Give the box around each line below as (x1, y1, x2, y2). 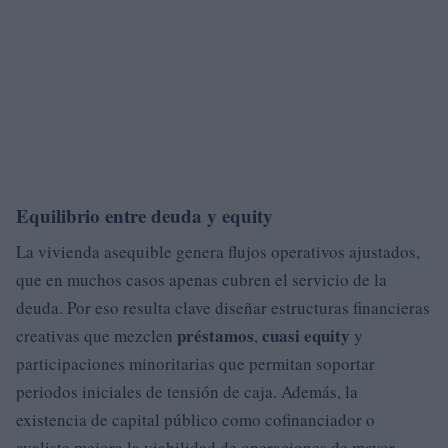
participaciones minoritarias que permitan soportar (16, 351, 375, 375)
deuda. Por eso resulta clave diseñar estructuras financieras (16, 295, 430, 319)
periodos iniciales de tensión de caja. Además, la (16, 379, 358, 403)
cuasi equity (262, 322, 350, 348)
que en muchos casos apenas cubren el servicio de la (16, 267, 387, 291)
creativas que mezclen (16, 323, 177, 347)
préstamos (177, 322, 254, 348)
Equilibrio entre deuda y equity (16, 201, 273, 229)
